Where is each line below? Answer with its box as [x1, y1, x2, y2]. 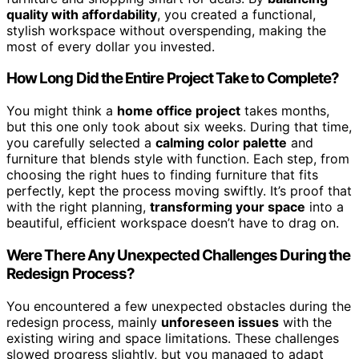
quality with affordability [6, 6, 157, 22]
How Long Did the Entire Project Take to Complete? [6, 69, 340, 88]
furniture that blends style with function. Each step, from [6, 151, 349, 167]
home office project [117, 103, 240, 119]
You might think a [6, 103, 117, 119]
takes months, [240, 103, 329, 119]
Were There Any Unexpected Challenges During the [6, 245, 351, 264]
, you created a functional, [157, 6, 316, 22]
